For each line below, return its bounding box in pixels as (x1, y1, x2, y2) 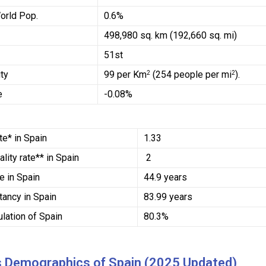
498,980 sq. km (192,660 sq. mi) (104, 30, 237, 41)
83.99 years (144, 191, 193, 202)
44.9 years (144, 172, 188, 183)
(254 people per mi (150, 69, 232, 80)
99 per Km (104, 69, 147, 80)
